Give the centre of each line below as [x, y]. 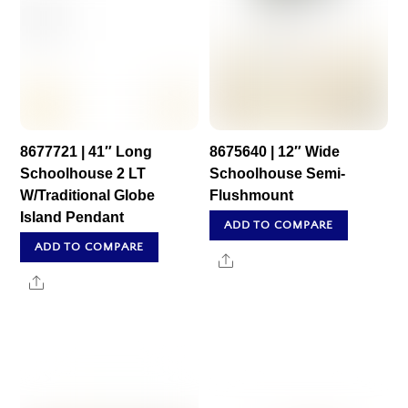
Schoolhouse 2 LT [83, 173]
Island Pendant [72, 217]
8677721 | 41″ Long [87, 151]
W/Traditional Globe [88, 195]
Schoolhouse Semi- [278, 173]
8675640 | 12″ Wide [275, 151]
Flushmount [252, 195]
